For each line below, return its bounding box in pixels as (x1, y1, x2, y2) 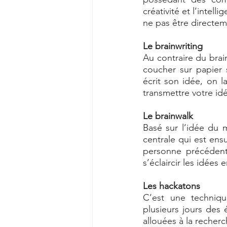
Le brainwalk (143, 110, 196, 122)
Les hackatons (143, 180, 203, 192)
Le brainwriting (143, 41, 205, 52)
